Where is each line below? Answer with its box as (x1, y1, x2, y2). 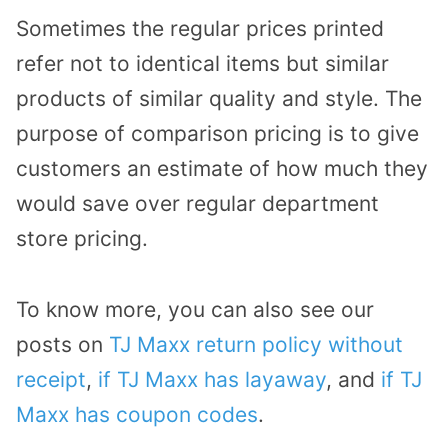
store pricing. (16, 226, 148, 252)
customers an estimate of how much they (16, 156, 428, 182)
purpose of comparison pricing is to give (16, 121, 419, 147)
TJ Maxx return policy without (109, 331, 403, 357)
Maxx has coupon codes (16, 401, 258, 427)
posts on (16, 331, 109, 357)
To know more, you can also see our (16, 296, 374, 322)
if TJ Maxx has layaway (98, 366, 326, 392)
